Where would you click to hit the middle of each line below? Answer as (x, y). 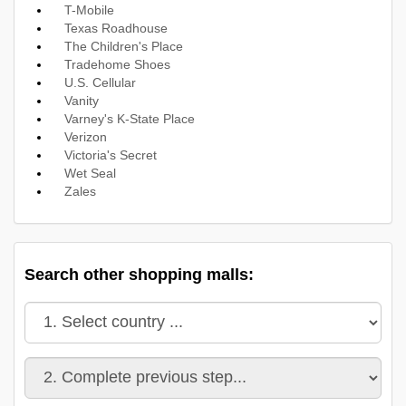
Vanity (82, 100)
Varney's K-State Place (130, 118)
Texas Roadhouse (116, 28)
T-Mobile (89, 10)
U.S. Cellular (100, 82)
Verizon (86, 136)
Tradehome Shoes (117, 64)
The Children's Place (124, 46)
